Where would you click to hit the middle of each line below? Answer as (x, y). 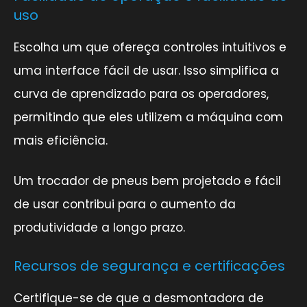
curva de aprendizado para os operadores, (141, 94)
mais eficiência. (61, 140)
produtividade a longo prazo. (99, 227)
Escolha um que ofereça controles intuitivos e (150, 47)
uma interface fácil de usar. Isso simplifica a (146, 70)
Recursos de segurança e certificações (149, 266)
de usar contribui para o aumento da (125, 204)
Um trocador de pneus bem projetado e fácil (147, 181)
